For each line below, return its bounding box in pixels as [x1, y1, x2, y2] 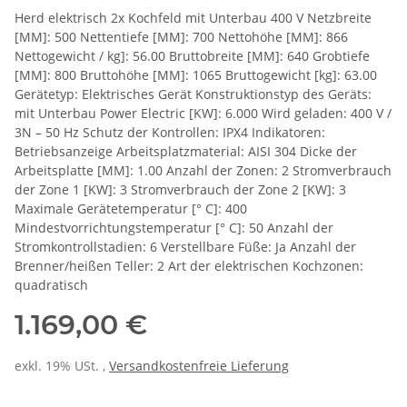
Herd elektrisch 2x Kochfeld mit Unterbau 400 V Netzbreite [15, 9, 372, 27]
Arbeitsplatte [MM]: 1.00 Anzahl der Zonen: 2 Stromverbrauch [15, 162, 392, 180]
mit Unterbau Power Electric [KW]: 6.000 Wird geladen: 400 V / [15, 104, 392, 123]
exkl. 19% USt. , [15, 357, 109, 375]
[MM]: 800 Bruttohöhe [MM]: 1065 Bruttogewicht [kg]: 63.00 [15, 66, 377, 84]
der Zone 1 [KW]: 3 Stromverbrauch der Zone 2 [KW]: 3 [15, 181, 346, 199]
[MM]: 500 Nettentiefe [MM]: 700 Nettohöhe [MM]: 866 [15, 28, 348, 46]
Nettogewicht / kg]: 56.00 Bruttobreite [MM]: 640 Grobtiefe [15, 47, 370, 65]
